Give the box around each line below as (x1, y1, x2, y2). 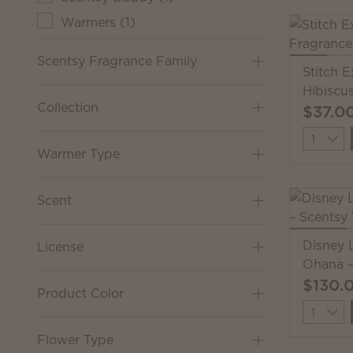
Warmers (61, 13, 116, 31)
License (37, 238, 84, 255)
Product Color (37, 284, 124, 302)
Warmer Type (37, 145, 120, 162)
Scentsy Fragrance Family (37, 52, 197, 69)
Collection (37, 98, 98, 116)
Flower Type (37, 331, 113, 348)
